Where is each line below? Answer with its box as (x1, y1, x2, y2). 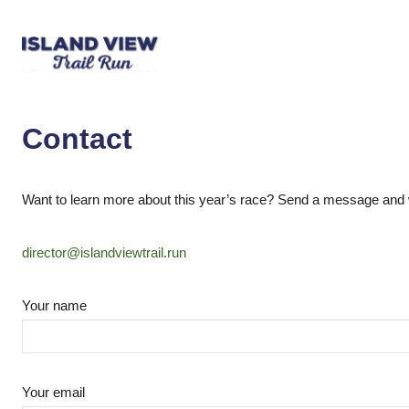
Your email (22, 384, 85, 401)
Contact (22, 122, 132, 155)
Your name (22, 298, 87, 313)
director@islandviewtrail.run (22, 245, 186, 260)
